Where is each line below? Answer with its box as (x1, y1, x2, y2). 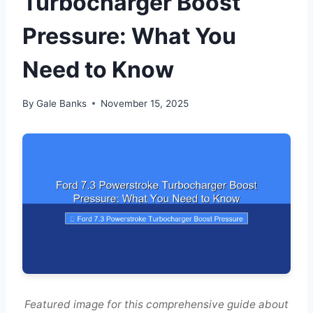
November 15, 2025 (101, 97, 189, 109)
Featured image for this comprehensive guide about (24, 298, 289, 312)
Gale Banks (36, 97, 87, 109)
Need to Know (22, 56, 174, 84)
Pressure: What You (22, 22, 236, 50)
